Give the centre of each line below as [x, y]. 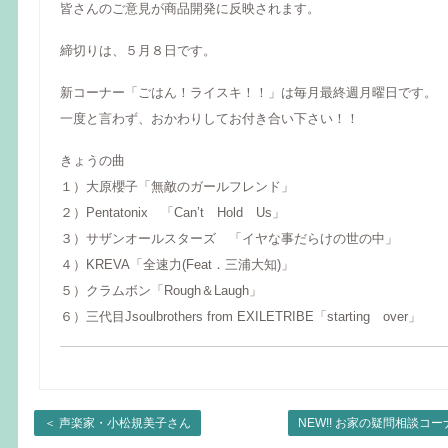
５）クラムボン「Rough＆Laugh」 [161, 290]
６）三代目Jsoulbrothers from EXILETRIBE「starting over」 [240, 316]
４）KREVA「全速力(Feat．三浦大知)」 [177, 264]
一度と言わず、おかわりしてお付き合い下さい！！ [209, 118]
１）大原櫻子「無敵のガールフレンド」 [177, 186]
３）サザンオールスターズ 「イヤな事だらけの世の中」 [229, 238]
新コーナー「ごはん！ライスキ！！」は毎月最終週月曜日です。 [248, 92]
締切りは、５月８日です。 [138, 50]
